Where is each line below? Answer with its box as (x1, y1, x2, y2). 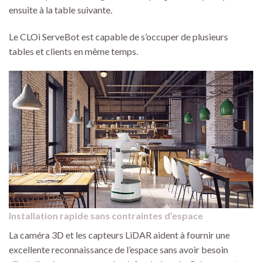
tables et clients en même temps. (9, 45, 138, 57)
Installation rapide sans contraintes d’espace (9, 209, 203, 221)
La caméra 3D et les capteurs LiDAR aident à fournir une (9, 229, 230, 240)
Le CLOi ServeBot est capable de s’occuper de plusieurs (9, 30, 228, 42)
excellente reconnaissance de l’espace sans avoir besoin (9, 243, 228, 255)
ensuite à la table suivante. (9, 4, 112, 16)
